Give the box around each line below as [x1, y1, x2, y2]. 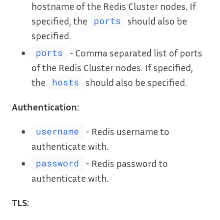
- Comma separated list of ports [67, 46, 202, 58]
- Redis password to [83, 157, 168, 169]
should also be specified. [83, 76, 187, 88]
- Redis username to [83, 125, 169, 137]
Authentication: [12, 100, 79, 112]
